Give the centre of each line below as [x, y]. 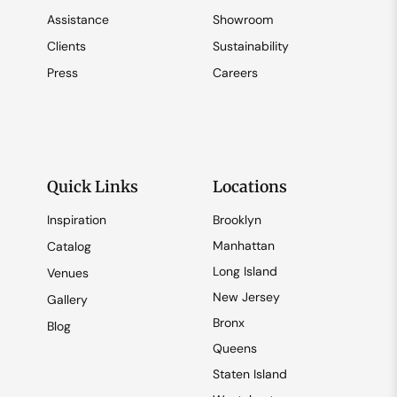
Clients [66, 47]
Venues [67, 273]
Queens [235, 349]
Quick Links [92, 187]
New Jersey [246, 297]
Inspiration [76, 220]
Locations [250, 187]
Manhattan [244, 246]
